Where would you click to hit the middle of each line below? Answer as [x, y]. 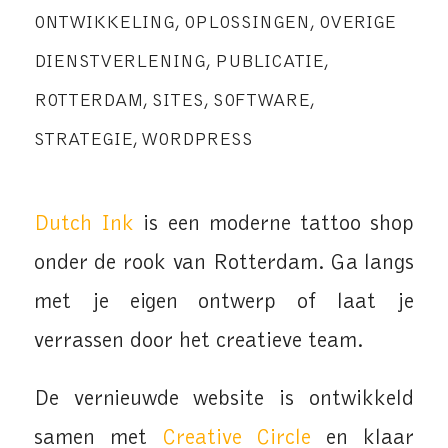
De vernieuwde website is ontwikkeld [224, 400]
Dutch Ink [83, 224]
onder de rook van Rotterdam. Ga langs [224, 263]
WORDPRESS [196, 140]
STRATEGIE [83, 140]
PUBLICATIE [269, 62]
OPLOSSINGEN [246, 23]
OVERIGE [357, 23]
